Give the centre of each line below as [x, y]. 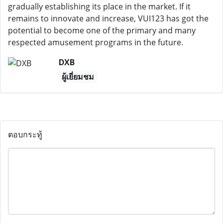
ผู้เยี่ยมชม [78, 77]
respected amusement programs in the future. [96, 42]
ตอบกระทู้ [25, 134]
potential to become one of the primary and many [102, 30]
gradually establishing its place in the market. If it [99, 6]
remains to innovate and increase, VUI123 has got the [108, 18]
